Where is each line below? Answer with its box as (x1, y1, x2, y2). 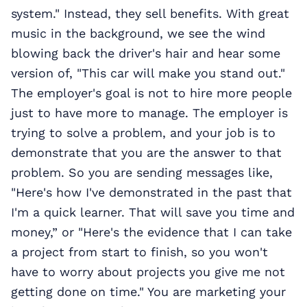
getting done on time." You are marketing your (11, 284, 286, 299)
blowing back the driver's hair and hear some (11, 45, 280, 60)
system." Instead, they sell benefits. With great (11, 5, 289, 21)
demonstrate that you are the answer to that (11, 145, 282, 160)
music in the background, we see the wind (11, 25, 265, 40)
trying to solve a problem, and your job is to (11, 125, 275, 140)
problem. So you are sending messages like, (11, 164, 273, 180)
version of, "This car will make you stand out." (11, 65, 285, 80)
